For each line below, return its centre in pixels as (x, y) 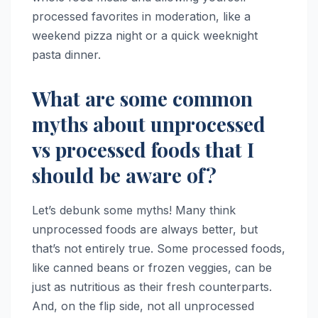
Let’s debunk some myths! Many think (134, 210)
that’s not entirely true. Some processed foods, (159, 248)
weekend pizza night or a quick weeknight (145, 35)
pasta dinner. (66, 54)
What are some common (142, 98)
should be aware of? (124, 175)
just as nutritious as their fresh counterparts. (152, 286)
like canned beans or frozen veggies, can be (152, 267)
